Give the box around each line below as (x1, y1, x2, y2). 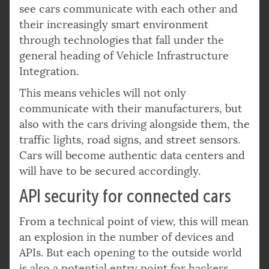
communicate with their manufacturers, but (19, 101, 242, 115)
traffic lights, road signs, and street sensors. (19, 133, 240, 147)
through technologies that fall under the (19, 33, 224, 47)
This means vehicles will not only (19, 86, 186, 100)
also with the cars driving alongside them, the (19, 117, 250, 131)
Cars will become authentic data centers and (19, 148, 245, 162)
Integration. (19, 64, 82, 78)
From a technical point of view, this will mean (19, 214, 249, 228)
